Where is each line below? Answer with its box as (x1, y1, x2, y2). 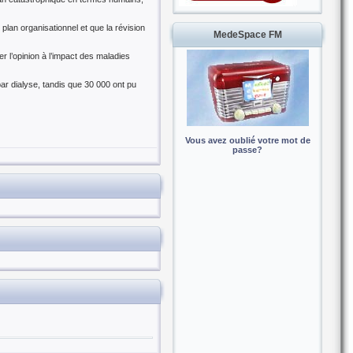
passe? (232, 145, 262, 154)
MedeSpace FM (213, 29, 282, 40)
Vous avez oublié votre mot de (184, 136, 310, 145)
